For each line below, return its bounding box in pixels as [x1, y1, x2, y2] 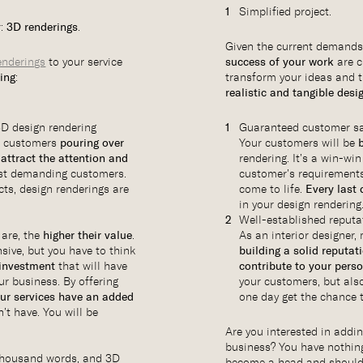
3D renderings [6, 20, 79, 35]
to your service [45, 55, 123, 69]
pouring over [60, 136, 125, 151]
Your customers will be [239, 136, 359, 150]
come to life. [239, 182, 306, 196]
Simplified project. [239, 5, 332, 19]
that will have [55, 259, 128, 273]
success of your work [225, 55, 335, 70]
